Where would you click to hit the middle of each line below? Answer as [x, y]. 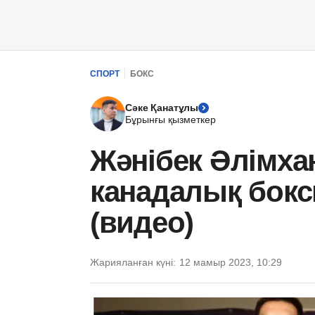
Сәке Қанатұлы [162, 108]
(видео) [142, 223]
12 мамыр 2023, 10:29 [231, 262]
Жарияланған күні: [133, 262]
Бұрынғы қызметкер [171, 120]
